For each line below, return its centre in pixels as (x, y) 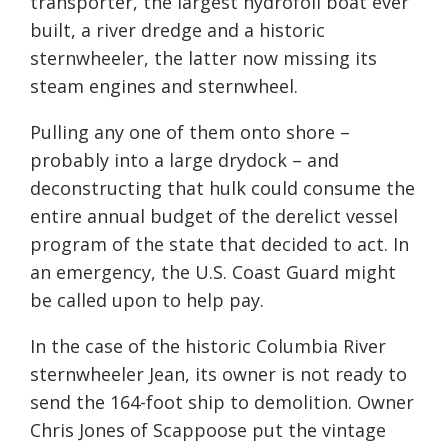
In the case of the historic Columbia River (208, 346)
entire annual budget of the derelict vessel (214, 216)
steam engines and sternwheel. (164, 86)
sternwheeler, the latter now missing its (203, 58)
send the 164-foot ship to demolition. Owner (222, 402)
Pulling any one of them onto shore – (190, 132)
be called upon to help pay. (147, 300)
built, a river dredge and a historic (177, 30)
